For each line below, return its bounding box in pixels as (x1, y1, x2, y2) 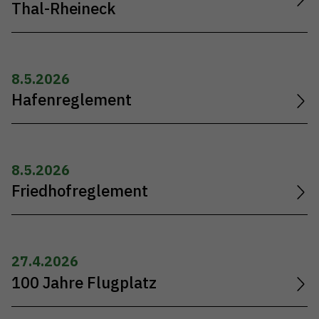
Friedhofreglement (11, 181, 148, 202)
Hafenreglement (11, 90, 132, 110)
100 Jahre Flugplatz (11, 272, 157, 293)
